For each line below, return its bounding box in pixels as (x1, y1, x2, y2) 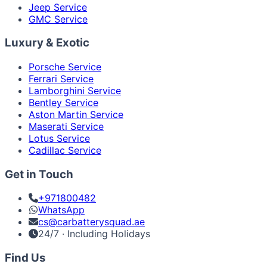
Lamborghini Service (29, 85, 121, 97)
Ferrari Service (29, 73, 94, 85)
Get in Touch (5, 167, 73, 181)
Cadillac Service (29, 144, 101, 156)
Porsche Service (29, 61, 101, 73)
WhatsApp (38, 204, 85, 216)
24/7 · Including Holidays (38, 228, 150, 240)
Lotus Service (29, 132, 90, 144)
